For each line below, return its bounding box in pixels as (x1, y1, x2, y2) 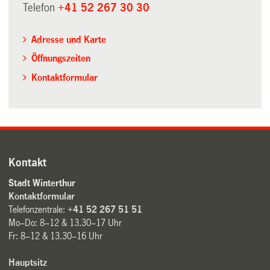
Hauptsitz (8, 257, 48, 268)
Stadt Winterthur (8, 177, 76, 188)
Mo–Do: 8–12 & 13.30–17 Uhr (8, 217, 122, 228)
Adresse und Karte (31, 34, 106, 45)
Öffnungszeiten (31, 53, 90, 64)
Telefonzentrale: (8, 204, 68, 215)
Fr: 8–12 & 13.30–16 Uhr (8, 230, 103, 241)
